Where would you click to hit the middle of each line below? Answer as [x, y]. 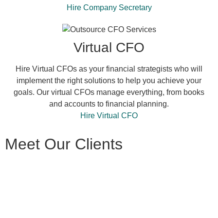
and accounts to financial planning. [109, 104]
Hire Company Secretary [109, 7]
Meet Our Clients [64, 144]
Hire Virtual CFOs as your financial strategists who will [109, 69]
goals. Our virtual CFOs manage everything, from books [109, 92]
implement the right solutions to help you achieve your [109, 80]
